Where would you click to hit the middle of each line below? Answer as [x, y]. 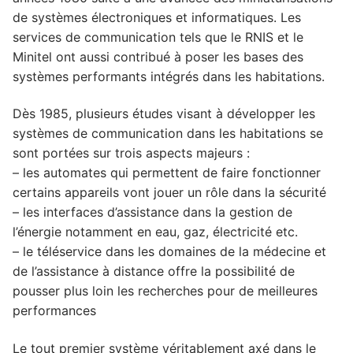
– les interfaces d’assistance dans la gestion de [152, 212]
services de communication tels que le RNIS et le [158, 37]
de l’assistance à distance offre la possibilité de [154, 271]
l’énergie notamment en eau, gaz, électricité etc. [155, 232]
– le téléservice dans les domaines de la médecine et [169, 252]
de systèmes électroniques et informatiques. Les [157, 17]
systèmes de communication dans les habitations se [168, 134]
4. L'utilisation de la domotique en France [160, 26]
